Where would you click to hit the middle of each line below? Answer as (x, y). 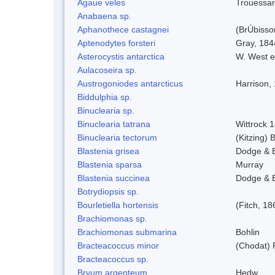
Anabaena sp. (104, 16)
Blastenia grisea (108, 151)
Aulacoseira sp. (107, 70)
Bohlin (248, 232)
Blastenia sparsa (110, 164)
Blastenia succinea (114, 178)
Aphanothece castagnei (123, 29)
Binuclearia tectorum (117, 137)
